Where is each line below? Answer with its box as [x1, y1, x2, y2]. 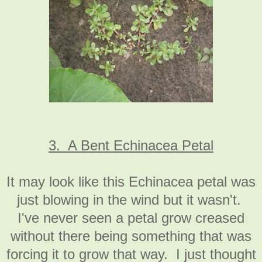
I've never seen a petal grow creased [18, 209, 244, 226]
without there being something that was [11, 227, 251, 244]
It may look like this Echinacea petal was [6, 173, 256, 189]
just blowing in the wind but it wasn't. [17, 191, 245, 208]
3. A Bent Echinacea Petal [49, 137, 213, 153]
